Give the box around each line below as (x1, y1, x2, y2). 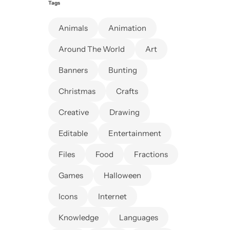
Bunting (108, 65, 137, 75)
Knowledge (59, 213, 99, 223)
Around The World (59, 44, 125, 54)
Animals (59, 23, 88, 33)
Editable (59, 128, 88, 139)
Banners (59, 65, 88, 75)
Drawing (109, 107, 140, 118)
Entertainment (108, 128, 161, 139)
